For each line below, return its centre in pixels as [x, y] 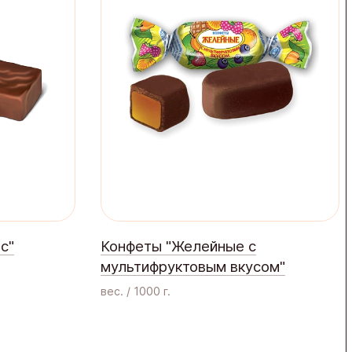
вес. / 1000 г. [136, 291]
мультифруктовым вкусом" [193, 267]
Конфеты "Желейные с [178, 246]
